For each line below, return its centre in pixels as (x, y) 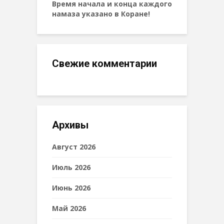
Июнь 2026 (71, 187)
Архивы (70, 125)
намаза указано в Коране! (101, 13)
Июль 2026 (71, 167)
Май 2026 (69, 208)
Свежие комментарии (104, 63)
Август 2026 (74, 146)
